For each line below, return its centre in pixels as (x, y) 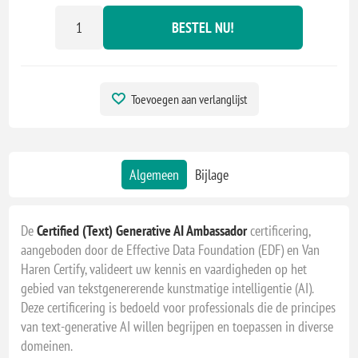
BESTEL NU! (203, 27)
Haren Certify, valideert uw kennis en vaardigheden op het (164, 268)
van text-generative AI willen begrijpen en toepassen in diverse (177, 326)
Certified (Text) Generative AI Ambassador (144, 230)
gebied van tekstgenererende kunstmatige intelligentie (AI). (167, 288)
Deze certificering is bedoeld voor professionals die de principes (179, 307)
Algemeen (154, 174)
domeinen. (47, 345)
